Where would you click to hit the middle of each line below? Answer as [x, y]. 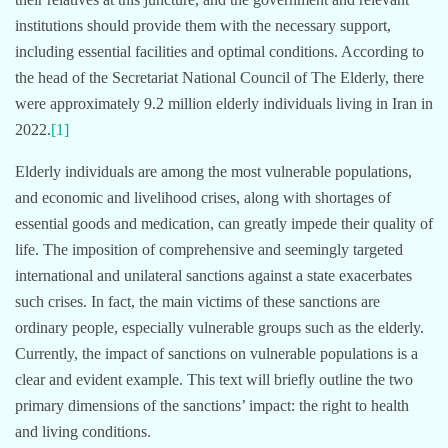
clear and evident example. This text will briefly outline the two [214, 379]
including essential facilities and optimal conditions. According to [219, 51]
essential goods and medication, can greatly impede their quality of [224, 223]
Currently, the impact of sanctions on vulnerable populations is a [216, 353]
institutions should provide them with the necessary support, [203, 25]
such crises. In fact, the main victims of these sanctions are [197, 301]
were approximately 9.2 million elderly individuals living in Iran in [224, 103]
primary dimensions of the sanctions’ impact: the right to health [212, 405]
